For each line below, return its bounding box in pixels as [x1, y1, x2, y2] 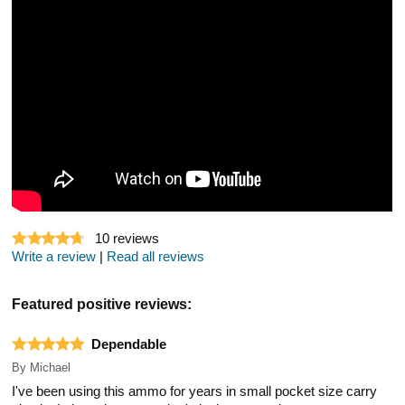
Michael [30, 361, 71, 375]
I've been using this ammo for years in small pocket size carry [12, 384, 378, 400]
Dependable [91, 337, 167, 353]
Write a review [12, 250, 97, 265]
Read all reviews [107, 250, 205, 265]
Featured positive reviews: [12, 296, 193, 313]
